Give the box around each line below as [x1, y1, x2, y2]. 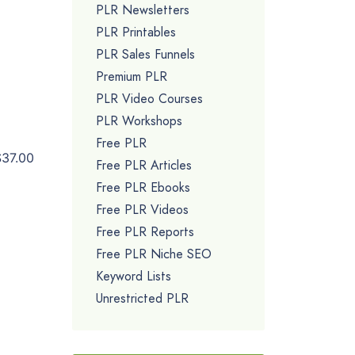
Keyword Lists [96, 266, 171, 285]
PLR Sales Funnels [96, 44, 195, 63]
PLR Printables [96, 22, 176, 41]
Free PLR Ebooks [96, 177, 190, 197]
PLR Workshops [96, 111, 182, 130]
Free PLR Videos [96, 200, 189, 219]
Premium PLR [96, 67, 167, 86]
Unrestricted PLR [96, 288, 189, 307]
